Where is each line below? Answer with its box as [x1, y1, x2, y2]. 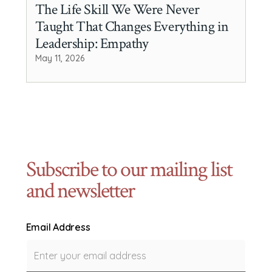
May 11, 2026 [35, 53, 84, 64]
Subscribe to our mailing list [25, 155, 232, 184]
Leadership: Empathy [35, 34, 149, 53]
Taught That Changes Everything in [35, 17, 229, 36]
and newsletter [25, 177, 134, 205]
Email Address [25, 221, 90, 233]
